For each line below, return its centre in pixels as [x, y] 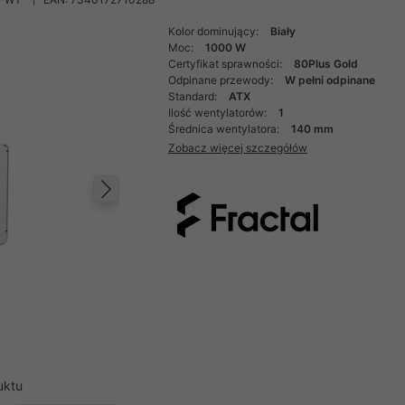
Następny [172, 207]
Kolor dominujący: [215, 31]
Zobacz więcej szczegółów [238, 147]
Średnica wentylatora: [226, 129]
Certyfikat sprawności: [227, 64]
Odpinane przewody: [222, 80]
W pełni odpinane [330, 80]
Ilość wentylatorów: [219, 113]
